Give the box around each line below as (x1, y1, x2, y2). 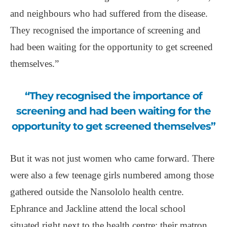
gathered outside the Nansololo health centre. (10, 186, 184, 197)
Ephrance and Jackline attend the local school (10, 203, 185, 214)
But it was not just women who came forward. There (10, 153, 214, 164)
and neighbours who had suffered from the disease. (10, 8, 208, 19)
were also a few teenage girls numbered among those (10, 169, 214, 180)
